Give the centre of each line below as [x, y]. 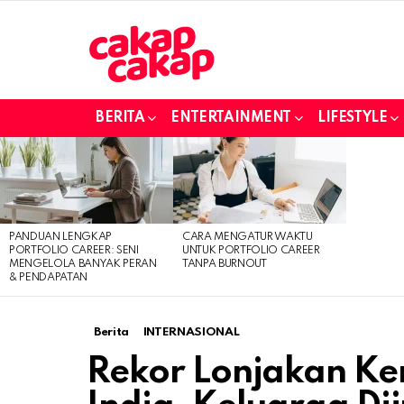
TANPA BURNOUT [225, 264]
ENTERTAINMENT [231, 118]
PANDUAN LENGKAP [61, 237]
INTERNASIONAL [191, 332]
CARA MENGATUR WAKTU [248, 237]
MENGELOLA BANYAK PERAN [83, 264]
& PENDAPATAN [49, 277]
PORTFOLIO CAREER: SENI [74, 250]
